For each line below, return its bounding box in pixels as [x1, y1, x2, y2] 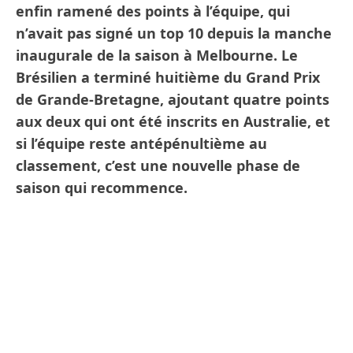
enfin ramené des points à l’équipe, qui [16, 2, 290, 21]
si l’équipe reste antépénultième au [16, 134, 267, 154]
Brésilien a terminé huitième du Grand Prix [16, 68, 320, 87]
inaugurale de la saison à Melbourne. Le [16, 46, 298, 65]
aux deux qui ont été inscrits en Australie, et [16, 112, 330, 132]
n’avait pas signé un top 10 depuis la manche [16, 24, 332, 43]
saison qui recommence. [16, 178, 188, 198]
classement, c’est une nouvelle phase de [16, 156, 300, 176]
